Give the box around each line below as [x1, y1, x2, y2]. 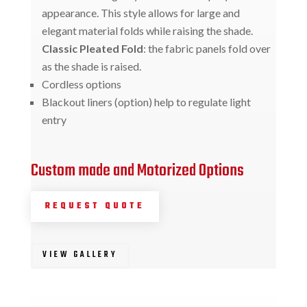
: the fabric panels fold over [143, 41, 271, 55]
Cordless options [41, 77, 121, 90]
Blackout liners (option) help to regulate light [41, 95, 251, 108]
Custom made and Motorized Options [30, 158, 244, 184]
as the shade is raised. [41, 59, 141, 73]
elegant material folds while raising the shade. [41, 23, 253, 37]
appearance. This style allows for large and [41, 5, 240, 19]
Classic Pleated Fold [41, 41, 143, 55]
